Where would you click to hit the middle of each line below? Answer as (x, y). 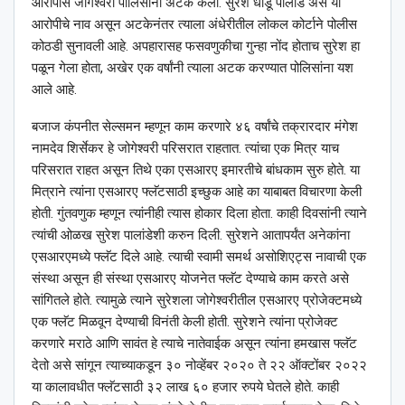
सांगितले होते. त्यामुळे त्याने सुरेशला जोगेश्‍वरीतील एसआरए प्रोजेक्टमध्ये (197, 301)
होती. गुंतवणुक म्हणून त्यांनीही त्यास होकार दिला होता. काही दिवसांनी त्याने (199, 214)
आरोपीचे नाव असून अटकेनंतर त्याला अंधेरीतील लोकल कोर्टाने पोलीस (194, 25)
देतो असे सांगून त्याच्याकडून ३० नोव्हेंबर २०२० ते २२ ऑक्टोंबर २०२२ (199, 366)
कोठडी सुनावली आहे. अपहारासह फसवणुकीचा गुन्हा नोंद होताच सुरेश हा (196, 47)
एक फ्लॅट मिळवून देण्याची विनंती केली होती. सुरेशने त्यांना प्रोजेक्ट (185, 322)
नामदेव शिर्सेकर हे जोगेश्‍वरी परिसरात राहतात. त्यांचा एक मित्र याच (185, 149)
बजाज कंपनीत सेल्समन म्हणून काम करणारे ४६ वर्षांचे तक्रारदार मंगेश (195, 127)
